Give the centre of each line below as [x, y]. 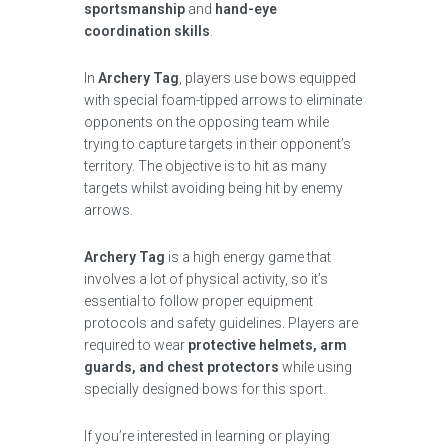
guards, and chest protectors [181, 367]
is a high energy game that [248, 257]
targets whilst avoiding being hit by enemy [213, 188]
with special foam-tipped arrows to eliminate [223, 100]
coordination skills [147, 31]
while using [315, 367]
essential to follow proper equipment [198, 301]
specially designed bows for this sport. [205, 389]
